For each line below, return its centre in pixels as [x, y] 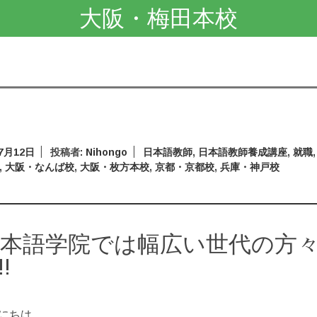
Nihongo [107, 152]
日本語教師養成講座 [243, 152]
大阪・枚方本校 [115, 167]
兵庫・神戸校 [250, 167]
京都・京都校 [185, 167]
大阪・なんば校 [40, 167]
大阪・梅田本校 [158, 18]
